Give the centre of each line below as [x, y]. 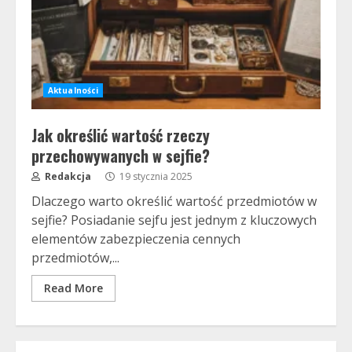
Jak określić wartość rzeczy [121, 135]
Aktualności [73, 90]
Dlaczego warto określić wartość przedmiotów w [174, 201]
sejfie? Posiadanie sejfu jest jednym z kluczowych [174, 220]
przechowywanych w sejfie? [121, 156]
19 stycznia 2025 [155, 176]
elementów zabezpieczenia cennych [136, 239]
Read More [73, 288]
